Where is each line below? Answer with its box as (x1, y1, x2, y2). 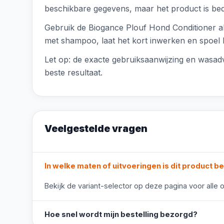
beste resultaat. (44, 67, 102, 77)
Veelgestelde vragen (44, 122, 147, 134)
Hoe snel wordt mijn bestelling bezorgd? (44, 210, 197, 219)
